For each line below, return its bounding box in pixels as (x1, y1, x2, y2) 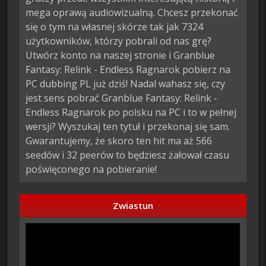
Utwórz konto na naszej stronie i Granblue (26, 48, 216, 62)
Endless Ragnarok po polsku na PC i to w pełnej (26, 105, 237, 119)
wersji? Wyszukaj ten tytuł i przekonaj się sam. (26, 119, 230, 133)
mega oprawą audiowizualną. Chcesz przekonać (26, 5, 239, 19)
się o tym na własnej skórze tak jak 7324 (26, 20, 204, 33)
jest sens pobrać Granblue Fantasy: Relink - (26, 91, 218, 104)
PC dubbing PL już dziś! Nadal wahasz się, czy (26, 77, 226, 90)
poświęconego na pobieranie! (26, 162, 157, 176)
